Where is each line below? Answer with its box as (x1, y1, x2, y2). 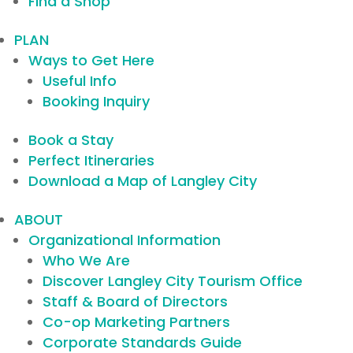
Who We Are (43, 251, 130, 270)
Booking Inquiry (43, 91, 150, 111)
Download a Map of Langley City (28, 171, 257, 191)
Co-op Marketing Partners (43, 312, 230, 332)
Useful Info (43, 71, 117, 91)
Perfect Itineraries (28, 150, 154, 170)
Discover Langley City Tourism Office (43, 271, 303, 291)
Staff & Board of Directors (43, 292, 228, 311)
